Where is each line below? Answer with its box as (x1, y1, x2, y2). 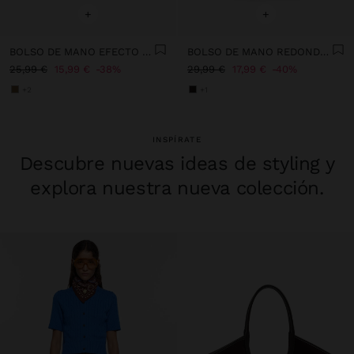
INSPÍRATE (153, 134, 201, 144)
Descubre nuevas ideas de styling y (19, 152, 335, 175)
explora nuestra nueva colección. (30, 176, 324, 199)
